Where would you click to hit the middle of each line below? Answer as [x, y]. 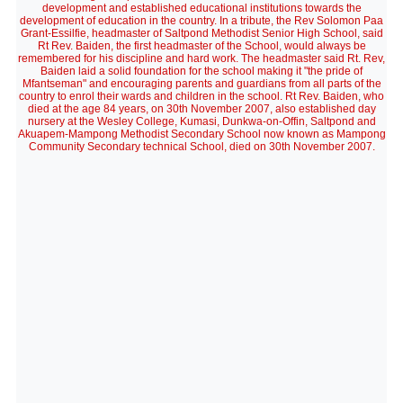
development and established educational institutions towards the [201, 8]
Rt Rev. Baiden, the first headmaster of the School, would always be [201, 46]
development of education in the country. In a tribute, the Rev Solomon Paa [201, 21]
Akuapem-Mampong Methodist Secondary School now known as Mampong [201, 134]
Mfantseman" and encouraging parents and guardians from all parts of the [201, 84]
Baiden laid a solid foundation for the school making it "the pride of [201, 71]
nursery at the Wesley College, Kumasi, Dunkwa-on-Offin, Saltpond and [201, 121]
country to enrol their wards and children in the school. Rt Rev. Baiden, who [201, 96]
